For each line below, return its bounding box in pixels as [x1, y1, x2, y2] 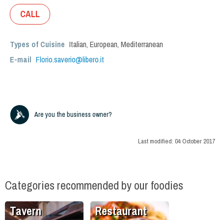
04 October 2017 [175, 137, 215, 146]
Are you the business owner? [34, 110, 112, 119]
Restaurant [95, 203, 147, 219]
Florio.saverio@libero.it [36, 54, 104, 65]
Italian [69, 39, 86, 50]
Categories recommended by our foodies [5, 177, 183, 193]
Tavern [10, 203, 41, 219]
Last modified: [138, 137, 175, 146]
